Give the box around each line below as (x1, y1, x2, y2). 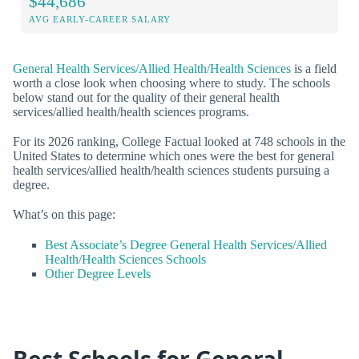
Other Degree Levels (45, 266, 151, 280)
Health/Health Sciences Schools (45, 252, 206, 266)
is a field (291, 61, 337, 75)
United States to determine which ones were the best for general (13, 149, 334, 163)
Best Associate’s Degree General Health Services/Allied (45, 237, 327, 252)
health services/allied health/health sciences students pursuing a (13, 163, 329, 178)
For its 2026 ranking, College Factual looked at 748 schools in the (13, 135, 345, 149)
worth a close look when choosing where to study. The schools (13, 75, 330, 90)
